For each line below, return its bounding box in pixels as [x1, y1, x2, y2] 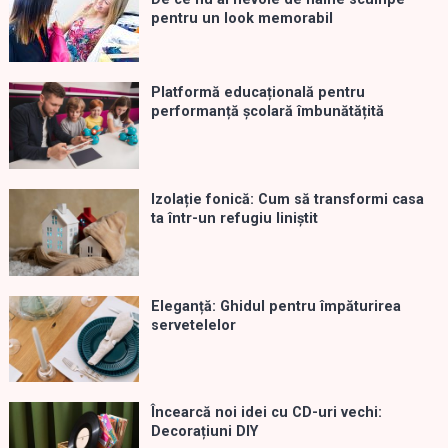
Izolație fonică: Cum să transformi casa [150, 191, 424, 209]
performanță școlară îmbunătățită [150, 103, 384, 121]
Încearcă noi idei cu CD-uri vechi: [150, 404, 382, 422]
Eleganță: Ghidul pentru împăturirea [150, 297, 401, 315]
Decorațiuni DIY [150, 423, 258, 441]
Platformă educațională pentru [150, 84, 365, 102]
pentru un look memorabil [150, 10, 333, 28]
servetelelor [150, 316, 236, 334]
